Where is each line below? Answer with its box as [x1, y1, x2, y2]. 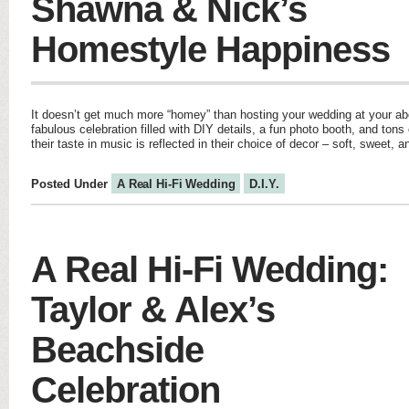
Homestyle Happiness [31, 29, 390, 69]
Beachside [31, 330, 204, 370]
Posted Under [31, 177, 111, 191]
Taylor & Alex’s [31, 289, 275, 330]
